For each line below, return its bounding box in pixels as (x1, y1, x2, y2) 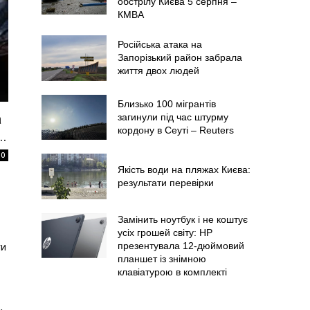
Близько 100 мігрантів (117, 98, 216, 109)
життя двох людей (117, 65, 199, 77)
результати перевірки (117, 176, 214, 188)
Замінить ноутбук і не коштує (117, 213, 248, 225)
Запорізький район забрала (117, 52, 242, 64)
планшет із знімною (117, 253, 206, 264)
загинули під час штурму (117, 111, 228, 122)
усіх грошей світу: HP (117, 226, 212, 238)
